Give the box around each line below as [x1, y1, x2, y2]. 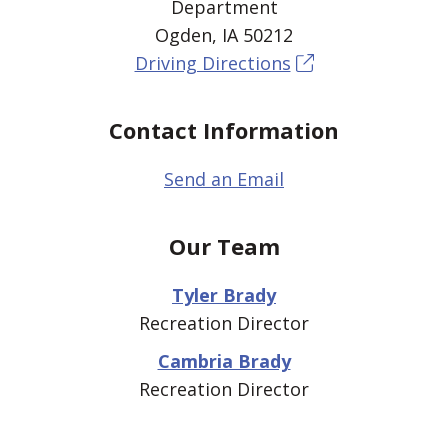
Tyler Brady [172, 283, 276, 307]
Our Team [168, 231, 280, 261]
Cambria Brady [157, 349, 291, 373]
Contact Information [109, 115, 339, 145]
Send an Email [164, 167, 284, 191]
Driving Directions [134, 51, 291, 75]
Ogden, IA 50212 [155, 23, 293, 47]
